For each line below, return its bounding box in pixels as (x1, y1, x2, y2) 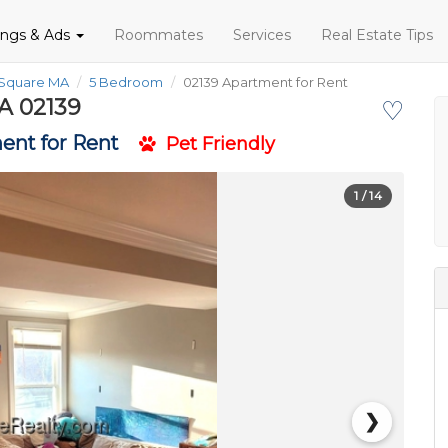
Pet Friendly (156, 133, 275, 155)
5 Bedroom (89, 74, 163, 90)
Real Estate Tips (321, 26, 433, 44)
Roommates (114, 26, 203, 44)
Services (233, 26, 291, 44)
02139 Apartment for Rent (183, 74, 348, 90)
